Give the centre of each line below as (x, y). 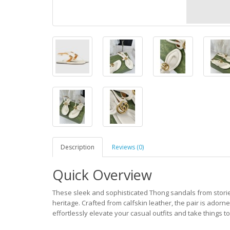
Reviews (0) (128, 147)
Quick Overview (102, 175)
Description (78, 147)
